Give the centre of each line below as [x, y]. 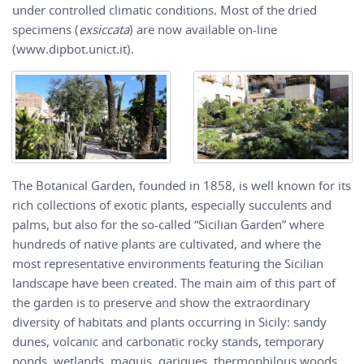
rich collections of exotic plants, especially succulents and [172, 205]
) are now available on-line [203, 29]
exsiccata [104, 29]
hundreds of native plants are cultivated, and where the [167, 244]
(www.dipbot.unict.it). [73, 48]
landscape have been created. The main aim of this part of [174, 283]
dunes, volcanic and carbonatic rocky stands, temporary [168, 342]
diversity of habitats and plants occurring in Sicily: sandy [169, 322]
